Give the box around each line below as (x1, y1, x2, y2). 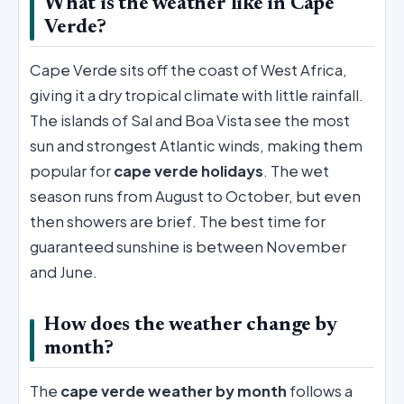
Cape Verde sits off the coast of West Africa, (30, 60, 347, 79)
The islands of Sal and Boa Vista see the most (30, 110, 350, 130)
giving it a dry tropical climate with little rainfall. (30, 85, 363, 105)
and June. (30, 262, 97, 281)
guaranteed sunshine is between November (30, 236, 346, 256)
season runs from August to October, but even (30, 186, 361, 206)
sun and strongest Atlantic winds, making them (30, 135, 363, 155)
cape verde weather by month (60, 381, 287, 400)
